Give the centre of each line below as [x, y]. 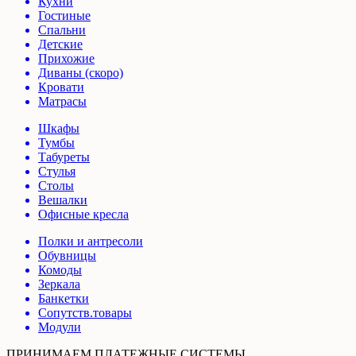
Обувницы [67, 255]
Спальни [62, 29]
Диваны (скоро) [81, 72]
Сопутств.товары [85, 312]
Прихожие [66, 58]
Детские [60, 44]
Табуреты [64, 157]
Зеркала [59, 284]
